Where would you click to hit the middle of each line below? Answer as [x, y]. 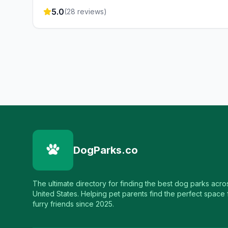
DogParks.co [106, 150]
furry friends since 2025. [73, 204]
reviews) [91, 11]
